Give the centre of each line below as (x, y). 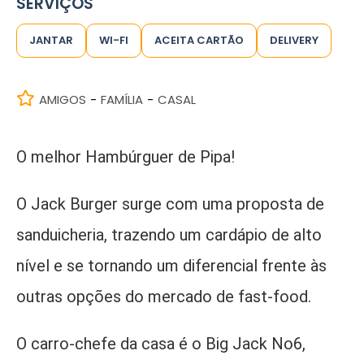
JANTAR (51, 40)
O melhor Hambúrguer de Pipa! (126, 157)
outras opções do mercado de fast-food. (164, 297)
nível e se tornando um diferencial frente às (171, 266)
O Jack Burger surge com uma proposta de (170, 204)
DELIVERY (294, 40)
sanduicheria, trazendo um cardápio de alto (169, 235)
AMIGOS (63, 100)
